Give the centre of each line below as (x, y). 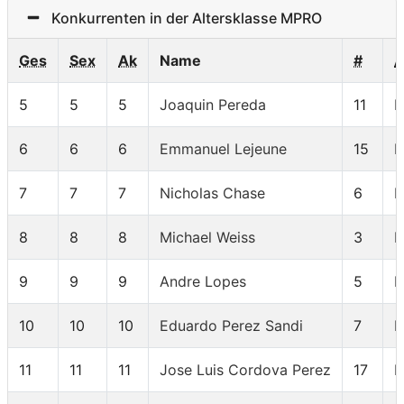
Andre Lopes (203, 282)
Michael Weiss (207, 238)
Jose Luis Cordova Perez (245, 370)
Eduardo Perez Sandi (231, 326)
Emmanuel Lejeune (223, 149)
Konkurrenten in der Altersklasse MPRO (181, 18)
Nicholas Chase (212, 193)
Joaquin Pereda (213, 105)
